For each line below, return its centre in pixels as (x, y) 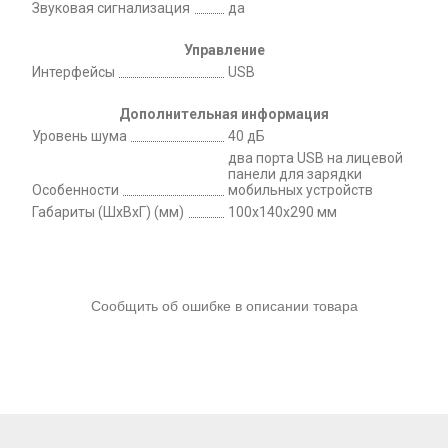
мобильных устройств (300, 189)
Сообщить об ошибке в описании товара (224, 305)
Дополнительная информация (224, 113)
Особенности (75, 189)
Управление (224, 49)
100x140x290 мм (282, 211)
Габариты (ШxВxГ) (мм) (108, 211)
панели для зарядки (295, 173)
